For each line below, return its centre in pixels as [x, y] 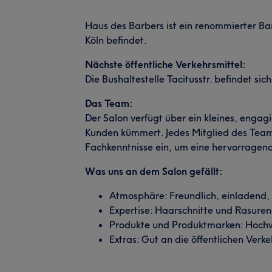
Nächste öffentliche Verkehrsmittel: [165, 64]
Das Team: [109, 103]
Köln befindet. [116, 40]
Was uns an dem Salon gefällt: [154, 171]
